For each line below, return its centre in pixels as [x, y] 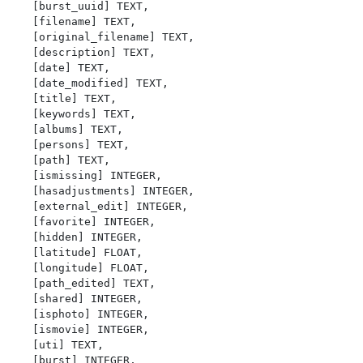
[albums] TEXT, [23, 129]
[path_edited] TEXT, [23, 283]
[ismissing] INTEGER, [23, 175]
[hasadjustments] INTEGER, [23, 190]
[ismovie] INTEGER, [23, 329]
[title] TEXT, [23, 98]
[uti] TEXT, [23, 344]
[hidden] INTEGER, [23, 237]
